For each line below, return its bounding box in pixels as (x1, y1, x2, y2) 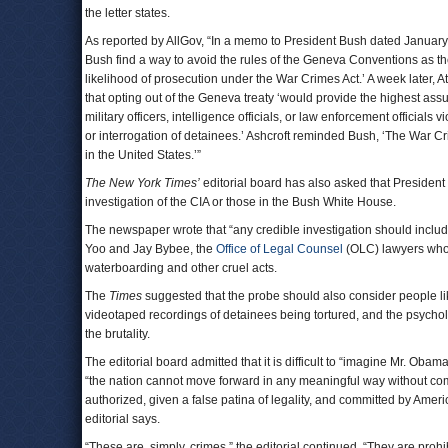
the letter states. (85, 6, 170, 20)
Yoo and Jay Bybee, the (85, 242, 216, 256)
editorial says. (85, 412, 160, 426)
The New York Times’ (85, 176, 200, 190)
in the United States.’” (85, 148, 201, 162)
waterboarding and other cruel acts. (85, 261, 277, 275)
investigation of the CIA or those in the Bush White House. (85, 195, 396, 209)
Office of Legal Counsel (216, 242, 343, 256)
